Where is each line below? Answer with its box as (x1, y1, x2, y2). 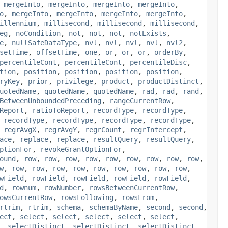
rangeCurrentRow (109, 96, 170, 105)
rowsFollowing (61, 193, 113, 202)
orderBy (154, 48, 183, 56)
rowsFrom (122, 193, 154, 202)
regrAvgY (44, 125, 77, 134)
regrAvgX (4, 125, 36, 134)
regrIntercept (130, 125, 183, 134)
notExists (130, 28, 166, 37)
